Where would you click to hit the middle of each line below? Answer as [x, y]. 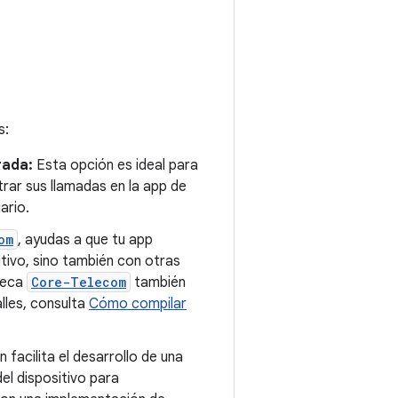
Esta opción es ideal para [115, 165]
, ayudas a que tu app [85, 240]
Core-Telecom [79, 282]
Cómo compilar [138, 304]
